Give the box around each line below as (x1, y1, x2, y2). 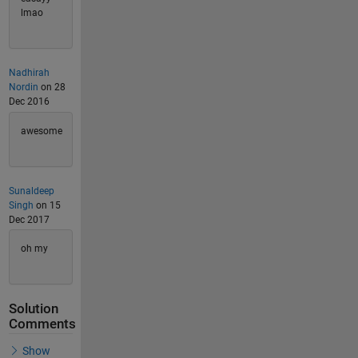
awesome (20, 125, 62, 137)
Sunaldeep (8, 185, 54, 197)
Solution (8, 301, 58, 317)
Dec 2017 (8, 213, 50, 225)
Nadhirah (8, 67, 50, 79)
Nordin (8, 82, 38, 93)
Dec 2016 (8, 96, 50, 108)
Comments (8, 316, 76, 332)
